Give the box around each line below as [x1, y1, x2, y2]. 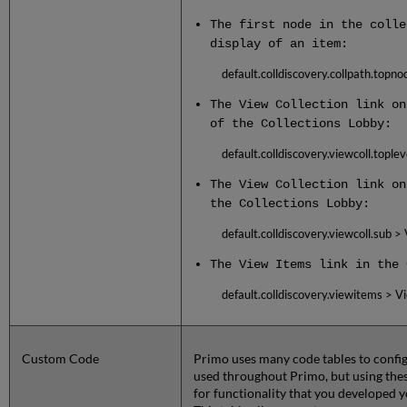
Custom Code [22, 351, 100, 367]
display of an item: [210, 36, 349, 52]
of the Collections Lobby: [210, 116, 392, 132]
